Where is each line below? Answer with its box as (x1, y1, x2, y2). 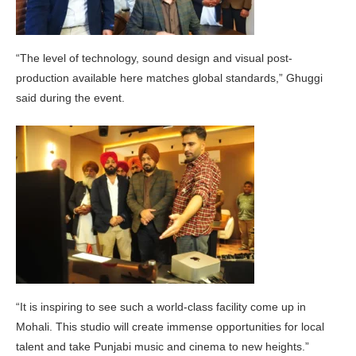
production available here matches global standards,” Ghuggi (16, 72, 323, 85)
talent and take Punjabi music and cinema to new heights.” (16, 340, 309, 354)
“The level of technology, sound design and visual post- (16, 52, 292, 65)
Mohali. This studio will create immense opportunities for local (16, 320, 324, 334)
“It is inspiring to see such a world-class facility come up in (16, 300, 306, 314)
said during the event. (16, 91, 125, 105)
